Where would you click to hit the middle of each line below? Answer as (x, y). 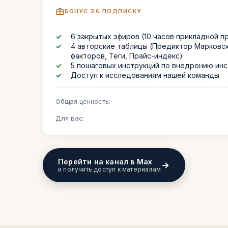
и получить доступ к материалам (109, 169)
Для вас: (70, 118)
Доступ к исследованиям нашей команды (145, 75)
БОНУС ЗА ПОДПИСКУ (103, 11)
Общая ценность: (83, 101)
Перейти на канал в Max (105, 162)
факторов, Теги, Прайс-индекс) (127, 56)
